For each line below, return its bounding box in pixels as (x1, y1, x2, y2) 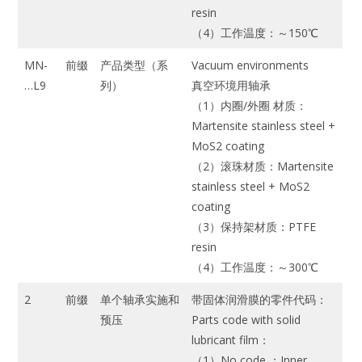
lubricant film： (192, 332, 271, 348)
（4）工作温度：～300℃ (192, 259, 319, 276)
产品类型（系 (100, 57, 169, 74)
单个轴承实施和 (100, 292, 180, 308)
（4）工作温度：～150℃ (192, 25, 319, 41)
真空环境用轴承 (192, 78, 271, 94)
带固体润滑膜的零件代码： (192, 292, 328, 308)
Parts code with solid (192, 312, 301, 328)
